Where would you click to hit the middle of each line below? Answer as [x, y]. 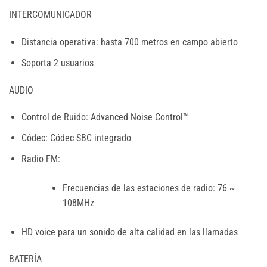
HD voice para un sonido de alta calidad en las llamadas [129, 232]
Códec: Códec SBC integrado [76, 138]
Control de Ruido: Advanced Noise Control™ [105, 117]
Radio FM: [41, 159]
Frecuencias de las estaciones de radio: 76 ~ [148, 188]
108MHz [78, 203]
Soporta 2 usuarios [57, 63]
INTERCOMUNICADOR [50, 15]
